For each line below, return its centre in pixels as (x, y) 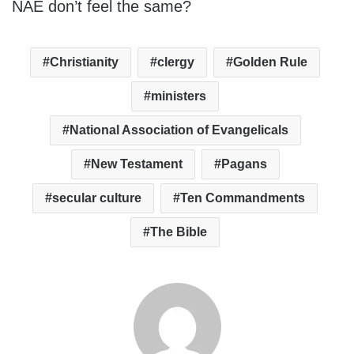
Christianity (84, 62)
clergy (176, 62)
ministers (179, 96)
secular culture (97, 198)
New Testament (136, 164)
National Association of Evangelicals (179, 130)
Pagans (244, 164)
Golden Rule (270, 62)
